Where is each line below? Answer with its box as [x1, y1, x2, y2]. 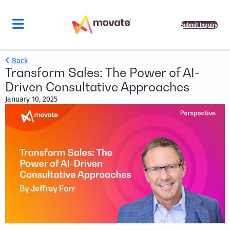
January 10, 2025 [5, 95, 57, 104]
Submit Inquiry [181, 21, 218, 28]
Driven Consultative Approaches [5, 80, 189, 94]
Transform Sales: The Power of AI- [5, 65, 200, 80]
